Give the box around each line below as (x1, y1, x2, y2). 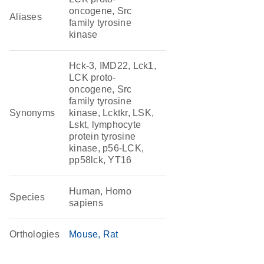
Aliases (9, 12, 42, 22)
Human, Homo (69, 186, 131, 196)
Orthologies (9, 229, 60, 239)
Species (9, 192, 45, 202)
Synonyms (9, 108, 55, 118)
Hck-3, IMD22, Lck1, (69, 61, 156, 71)
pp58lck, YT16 (69, 155, 132, 165)
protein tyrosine (69, 131, 136, 141)
